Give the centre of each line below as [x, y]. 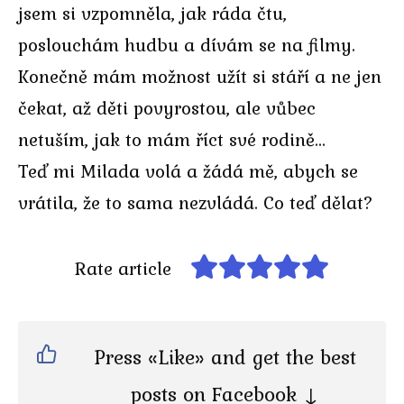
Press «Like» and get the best [225, 357]
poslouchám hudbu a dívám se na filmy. [187, 44]
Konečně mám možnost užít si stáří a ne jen [200, 76]
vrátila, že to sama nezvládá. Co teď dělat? [196, 202]
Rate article [124, 268]
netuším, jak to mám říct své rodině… [172, 139]
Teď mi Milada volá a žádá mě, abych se [188, 170]
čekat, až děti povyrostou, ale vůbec [167, 107]
